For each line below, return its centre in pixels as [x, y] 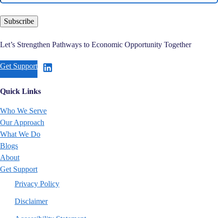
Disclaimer [31, 201]
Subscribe [19, 21]
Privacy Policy [37, 184]
